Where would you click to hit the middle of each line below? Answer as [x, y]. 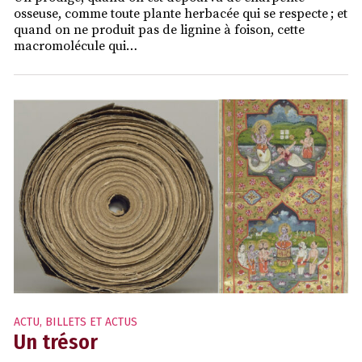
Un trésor [56, 343]
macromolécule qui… [76, 46]
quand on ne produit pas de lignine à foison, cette [159, 30]
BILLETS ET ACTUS [91, 322]
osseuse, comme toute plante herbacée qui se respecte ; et [181, 14]
